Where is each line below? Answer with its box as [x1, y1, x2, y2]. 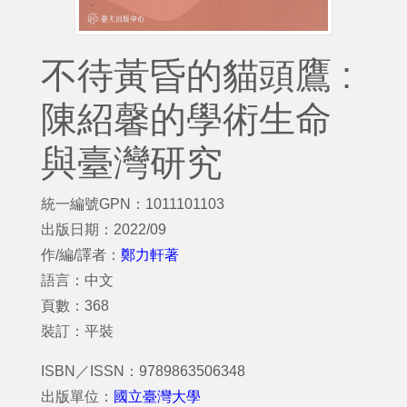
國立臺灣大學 [114, 389, 201, 404]
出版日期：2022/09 [41, 222, 166, 237]
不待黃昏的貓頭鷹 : [41, 55, 352, 95]
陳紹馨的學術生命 [41, 99, 332, 139]
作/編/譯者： [41, 247, 121, 263]
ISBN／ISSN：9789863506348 [41, 363, 245, 379]
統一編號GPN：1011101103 [41, 196, 224, 212]
